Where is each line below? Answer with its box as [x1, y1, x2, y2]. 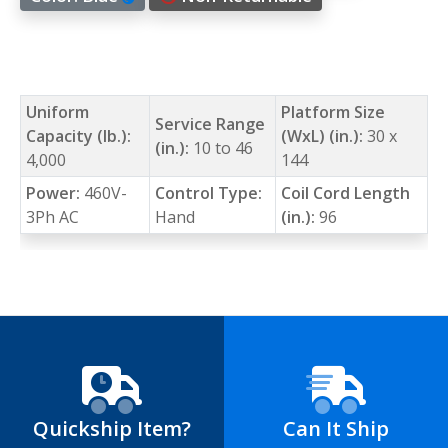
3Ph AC [25, 205, 79, 228]
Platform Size [280, 100, 385, 123]
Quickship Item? [33, 414, 191, 442]
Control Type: [154, 181, 262, 204]
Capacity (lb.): [25, 124, 131, 147]
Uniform [25, 100, 89, 123]
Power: [25, 181, 84, 204]
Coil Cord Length [280, 181, 410, 204]
